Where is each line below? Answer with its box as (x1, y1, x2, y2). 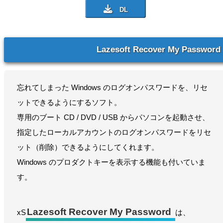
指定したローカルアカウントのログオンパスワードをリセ (17, 128, 211, 137)
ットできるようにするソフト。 (17, 98, 121, 107)
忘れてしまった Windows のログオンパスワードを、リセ (17, 83, 208, 92)
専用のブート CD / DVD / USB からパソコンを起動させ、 (17, 113, 210, 122)
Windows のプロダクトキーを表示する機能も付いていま (17, 158, 206, 167)
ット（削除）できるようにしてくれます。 (17, 143, 159, 152)
